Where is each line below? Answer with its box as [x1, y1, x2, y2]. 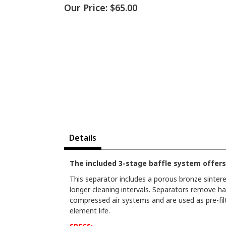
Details [69, 132, 96, 144]
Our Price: [64, 2, 107, 14]
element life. [70, 206, 110, 216]
